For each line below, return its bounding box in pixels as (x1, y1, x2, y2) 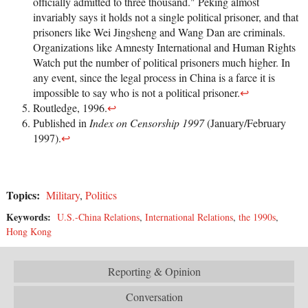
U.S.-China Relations (57, 210, 140, 224)
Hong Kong (6, 225, 52, 239)
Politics (85, 188, 117, 203)
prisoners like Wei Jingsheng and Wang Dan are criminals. (33, 25, 285, 40)
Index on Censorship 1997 (89, 115, 204, 131)
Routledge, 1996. (33, 100, 107, 115)
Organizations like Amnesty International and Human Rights (33, 40, 296, 55)
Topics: (6, 187, 43, 203)
